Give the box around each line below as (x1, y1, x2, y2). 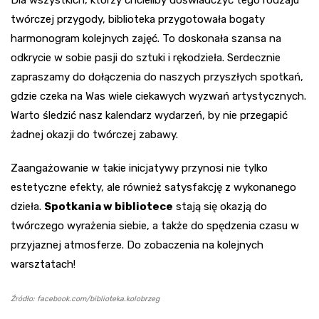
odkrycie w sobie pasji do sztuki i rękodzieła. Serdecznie (11, 51, 281, 65)
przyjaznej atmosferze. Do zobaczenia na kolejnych (11, 239, 263, 252)
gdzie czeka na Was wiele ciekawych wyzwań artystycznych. (11, 90, 306, 103)
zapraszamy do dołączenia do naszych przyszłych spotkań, (11, 70, 303, 84)
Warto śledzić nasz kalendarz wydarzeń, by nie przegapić (11, 109, 288, 122)
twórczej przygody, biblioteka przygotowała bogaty (11, 13, 265, 26)
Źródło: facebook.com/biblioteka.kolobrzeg (11, 294, 159, 304)
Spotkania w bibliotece (44, 200, 173, 214)
